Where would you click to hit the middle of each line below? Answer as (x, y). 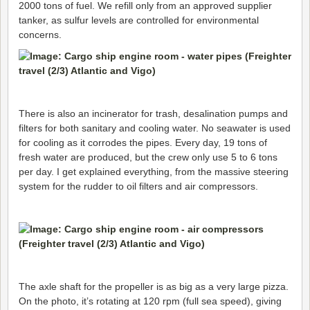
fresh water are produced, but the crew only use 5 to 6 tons (148, 157)
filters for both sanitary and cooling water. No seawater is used (155, 128)
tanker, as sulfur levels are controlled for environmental (139, 20)
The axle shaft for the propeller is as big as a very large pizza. (154, 286)
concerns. (40, 34)
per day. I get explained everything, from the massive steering (154, 171)
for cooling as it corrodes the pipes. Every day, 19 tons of (143, 142)
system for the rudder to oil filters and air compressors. (138, 186)
